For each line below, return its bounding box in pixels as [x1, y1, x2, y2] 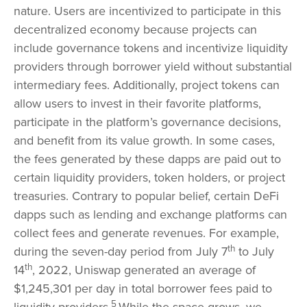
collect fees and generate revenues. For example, [14, 225, 279, 241]
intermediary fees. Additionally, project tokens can [14, 77, 280, 93]
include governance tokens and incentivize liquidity [14, 40, 288, 56]
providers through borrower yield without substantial [14, 59, 292, 75]
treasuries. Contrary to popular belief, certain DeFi [14, 188, 279, 204]
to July [235, 244, 274, 260]
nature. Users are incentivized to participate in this [14, 3, 281, 19]
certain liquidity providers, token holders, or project [14, 170, 285, 186]
